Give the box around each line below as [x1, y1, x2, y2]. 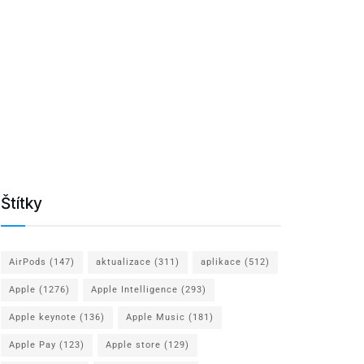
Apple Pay [9, 339, 56, 350]
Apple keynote [9, 311, 76, 323]
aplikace [201, 256, 241, 267]
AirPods [9, 256, 46, 267]
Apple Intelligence [91, 284, 178, 295]
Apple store [106, 339, 161, 350]
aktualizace [96, 256, 151, 267]
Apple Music [126, 311, 185, 323]
